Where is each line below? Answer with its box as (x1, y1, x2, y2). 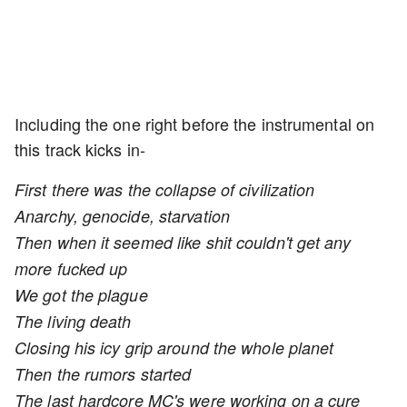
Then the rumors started (15, 362, 192, 385)
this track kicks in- (15, 137, 145, 161)
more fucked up (15, 257, 128, 280)
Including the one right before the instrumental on (15, 112, 375, 135)
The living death (15, 310, 132, 333)
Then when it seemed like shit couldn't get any (15, 231, 351, 253)
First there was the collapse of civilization (15, 178, 315, 201)
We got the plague (15, 283, 148, 306)
